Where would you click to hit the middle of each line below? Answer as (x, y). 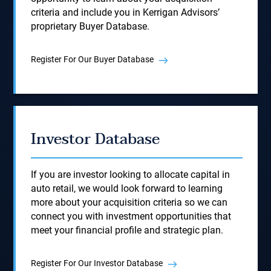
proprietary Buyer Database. (90, 26)
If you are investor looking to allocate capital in (131, 175)
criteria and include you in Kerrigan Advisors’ (126, 12)
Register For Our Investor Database (97, 263)
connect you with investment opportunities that (131, 216)
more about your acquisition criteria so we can (129, 202)
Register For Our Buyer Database (93, 59)
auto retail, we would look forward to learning (127, 188)
